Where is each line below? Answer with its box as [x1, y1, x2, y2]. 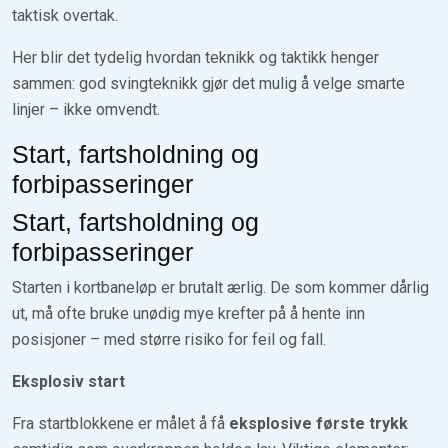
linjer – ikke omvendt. [12, 99, 160, 119]
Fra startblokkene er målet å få [12, 413, 229, 433]
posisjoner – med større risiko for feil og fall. [12, 329, 326, 349]
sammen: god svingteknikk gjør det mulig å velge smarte [12, 73, 405, 93]
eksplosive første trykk [229, 413, 408, 433]
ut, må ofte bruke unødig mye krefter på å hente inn [12, 303, 365, 323]
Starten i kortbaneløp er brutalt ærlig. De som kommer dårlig [12, 277, 429, 297]
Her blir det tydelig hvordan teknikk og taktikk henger [12, 47, 379, 67]
